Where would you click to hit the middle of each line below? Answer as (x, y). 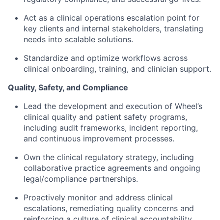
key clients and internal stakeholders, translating (113, 29)
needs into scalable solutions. (78, 40)
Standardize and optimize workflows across (106, 58)
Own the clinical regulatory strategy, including (109, 157)
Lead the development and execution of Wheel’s (113, 106)
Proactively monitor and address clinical (98, 198)
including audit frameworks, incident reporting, (111, 128)
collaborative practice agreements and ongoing (112, 168)
